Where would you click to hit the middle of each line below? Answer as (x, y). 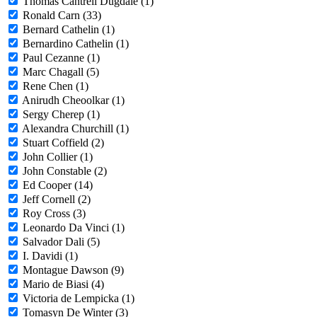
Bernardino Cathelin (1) (76, 44)
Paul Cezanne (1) (61, 58)
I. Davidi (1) (50, 256)
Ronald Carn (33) (62, 16)
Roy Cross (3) (54, 214)
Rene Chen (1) (56, 86)
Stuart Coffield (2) (63, 143)
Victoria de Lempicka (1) (79, 299)
